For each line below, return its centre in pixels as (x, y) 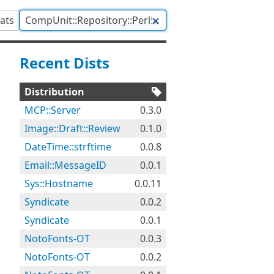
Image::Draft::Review (72, 128)
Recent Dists (65, 63)
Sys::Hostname (59, 183)
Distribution (54, 92)
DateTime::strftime (68, 147)
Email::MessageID (65, 165)
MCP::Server (53, 110)
